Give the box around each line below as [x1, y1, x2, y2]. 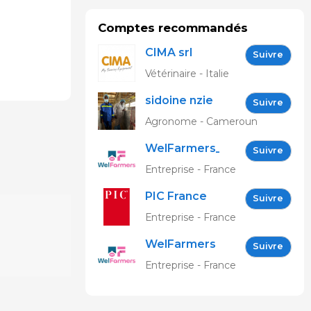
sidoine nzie [144, 94, 213, 107]
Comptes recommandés [97, 21, 248, 35]
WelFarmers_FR [144, 142, 236, 155]
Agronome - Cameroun [144, 115, 258, 128]
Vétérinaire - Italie [144, 67, 229, 80]
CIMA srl [144, 46, 192, 59]
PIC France [144, 190, 207, 203]
